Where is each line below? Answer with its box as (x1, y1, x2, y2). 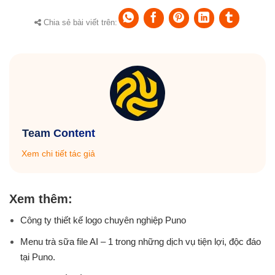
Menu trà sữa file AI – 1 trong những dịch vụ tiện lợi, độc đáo (20, 236, 261, 247)
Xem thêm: (9, 192, 72, 206)
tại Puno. (20, 252, 55, 263)
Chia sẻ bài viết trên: (41, 18, 117, 28)
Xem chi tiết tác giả (21, 149, 95, 159)
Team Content (21, 127, 95, 140)
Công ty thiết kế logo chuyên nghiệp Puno (20, 215, 186, 226)
